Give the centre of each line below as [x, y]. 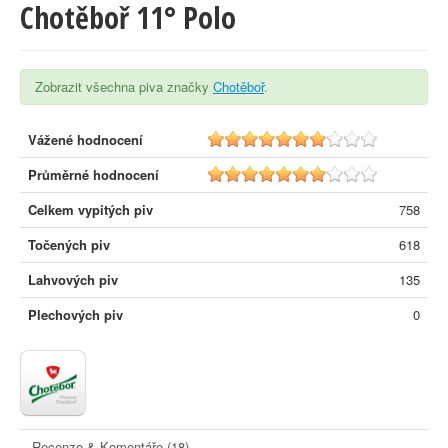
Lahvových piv [73, 279]
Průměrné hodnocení [93, 174]
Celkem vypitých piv [90, 209]
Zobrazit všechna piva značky [124, 86]
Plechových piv [75, 314]
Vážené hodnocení [85, 139]
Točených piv [69, 244]
